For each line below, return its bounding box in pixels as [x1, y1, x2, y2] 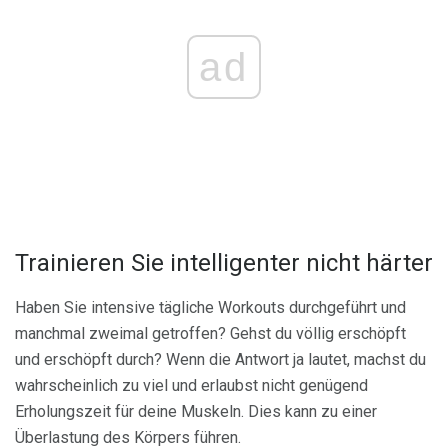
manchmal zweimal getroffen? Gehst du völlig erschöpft [15, 324, 406, 344]
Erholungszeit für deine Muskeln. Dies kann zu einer [15, 402, 377, 422]
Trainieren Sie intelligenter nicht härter [15, 248, 433, 277]
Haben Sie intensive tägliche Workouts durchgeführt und [15, 298, 406, 318]
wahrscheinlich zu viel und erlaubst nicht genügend [15, 376, 368, 396]
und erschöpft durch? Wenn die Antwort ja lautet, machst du [15, 350, 426, 370]
